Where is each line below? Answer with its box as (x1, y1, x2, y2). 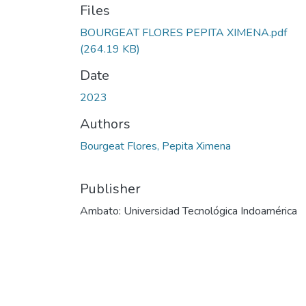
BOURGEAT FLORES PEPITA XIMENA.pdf (80, 25, 287, 40)
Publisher (80, 180, 141, 198)
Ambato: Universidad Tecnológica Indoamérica (80, 204, 297, 219)
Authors (80, 115, 130, 133)
